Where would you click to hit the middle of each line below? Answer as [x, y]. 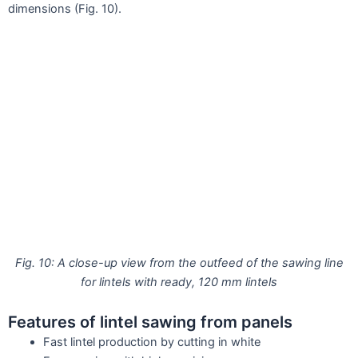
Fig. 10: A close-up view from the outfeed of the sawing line [179, 263]
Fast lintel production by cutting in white [151, 342]
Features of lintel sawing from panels [150, 322]
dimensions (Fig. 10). [65, 9]
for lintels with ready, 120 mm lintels [179, 282]
